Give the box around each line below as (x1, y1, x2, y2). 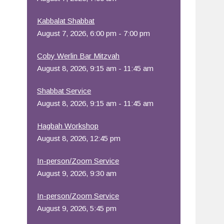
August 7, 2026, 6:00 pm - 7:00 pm (37, 29, 150, 37)
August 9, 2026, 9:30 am (37, 169, 117, 177)
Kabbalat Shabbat (37, 16, 95, 25)
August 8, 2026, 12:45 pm (37, 134, 121, 142)
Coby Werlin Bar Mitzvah (37, 51, 120, 60)
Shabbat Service (37, 86, 91, 95)
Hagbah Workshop (37, 121, 99, 130)
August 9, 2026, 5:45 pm (37, 204, 117, 212)
